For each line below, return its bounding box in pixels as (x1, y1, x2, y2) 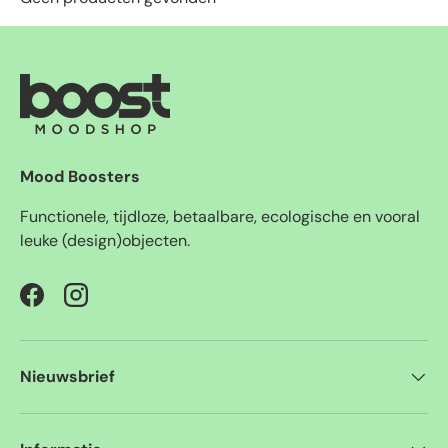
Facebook (30, 294, 102, 316)
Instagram (74, 294, 149, 316)
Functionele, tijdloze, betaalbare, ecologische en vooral (20, 206, 420, 228)
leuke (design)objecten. (20, 230, 190, 252)
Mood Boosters (20, 166, 140, 188)
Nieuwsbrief (20, 366, 115, 388)
